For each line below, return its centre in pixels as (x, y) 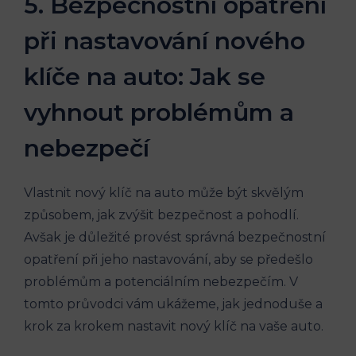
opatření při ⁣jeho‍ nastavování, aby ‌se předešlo (168, 260)
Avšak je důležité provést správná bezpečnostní (175, 238)
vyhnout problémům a (159, 113)
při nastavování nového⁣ (164, 41)
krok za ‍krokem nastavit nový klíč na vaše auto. (174, 327)
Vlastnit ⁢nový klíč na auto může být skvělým (164, 193)
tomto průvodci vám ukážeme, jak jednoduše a (173, 304)
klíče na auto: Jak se (145, 77)
